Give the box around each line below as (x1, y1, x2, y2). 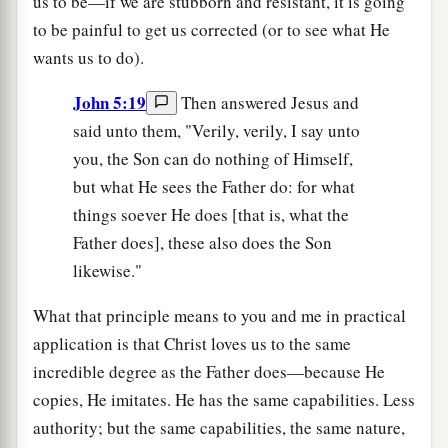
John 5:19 (73, 89, 146, 115)
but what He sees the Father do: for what (73, 174, 355, 198)
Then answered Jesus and (181, 90, 359, 114)
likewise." (73, 258, 142, 282)
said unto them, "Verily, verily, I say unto (73, 118, 360, 142)
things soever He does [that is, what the (73, 202, 349, 226)
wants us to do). (33, 45, 144, 69)
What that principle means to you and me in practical (33, 303, 406, 327)
